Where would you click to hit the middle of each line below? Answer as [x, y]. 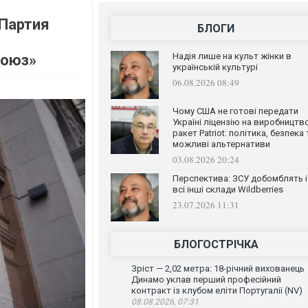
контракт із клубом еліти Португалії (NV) [217, 290]
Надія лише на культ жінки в [232, 56]
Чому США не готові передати [235, 111]
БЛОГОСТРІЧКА [216, 244]
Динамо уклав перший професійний [206, 279]
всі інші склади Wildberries [228, 189]
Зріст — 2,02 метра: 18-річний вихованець [218, 268]
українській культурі [215, 67]
